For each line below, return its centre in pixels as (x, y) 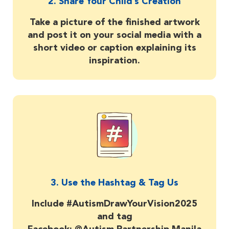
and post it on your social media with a (114, 35)
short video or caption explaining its (114, 48)
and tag (114, 216)
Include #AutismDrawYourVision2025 (114, 204)
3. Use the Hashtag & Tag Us (114, 183)
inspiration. (114, 61)
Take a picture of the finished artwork (114, 22)
